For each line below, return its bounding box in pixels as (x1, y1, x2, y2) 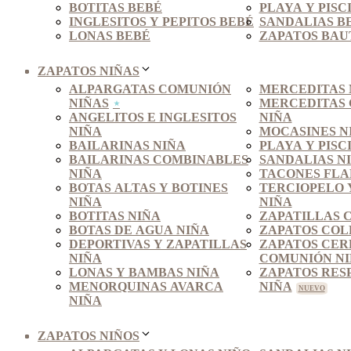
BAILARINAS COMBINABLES (69, 153, 248, 167)
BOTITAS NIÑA (69, 209, 161, 223)
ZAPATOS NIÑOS (38, 329, 139, 343)
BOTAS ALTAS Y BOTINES (69, 181, 228, 195)
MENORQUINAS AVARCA (69, 280, 223, 294)
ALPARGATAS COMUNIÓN (69, 82, 231, 96)
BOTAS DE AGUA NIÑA (69, 223, 209, 237)
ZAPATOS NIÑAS (38, 64, 139, 78)
